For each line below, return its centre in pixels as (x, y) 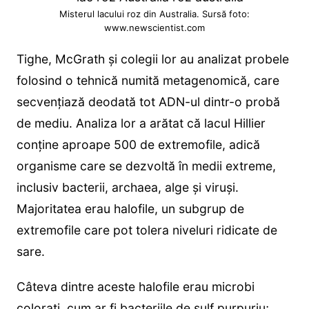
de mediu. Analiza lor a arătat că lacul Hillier (141, 123)
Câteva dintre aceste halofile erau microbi (135, 286)
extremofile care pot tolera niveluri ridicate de (147, 230)
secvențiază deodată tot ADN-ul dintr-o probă (148, 101)
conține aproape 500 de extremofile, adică (138, 144)
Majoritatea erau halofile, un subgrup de (130, 208)
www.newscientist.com (154, 27)
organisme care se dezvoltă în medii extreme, (146, 166)
